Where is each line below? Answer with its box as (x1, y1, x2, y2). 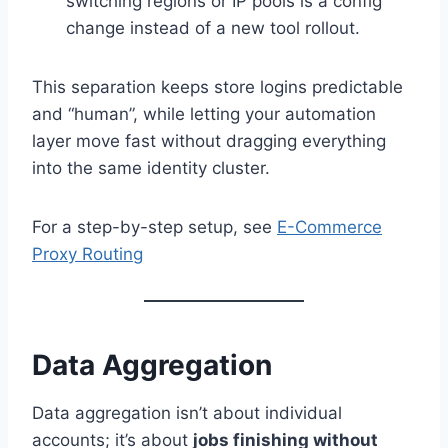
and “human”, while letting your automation (32, 104, 376, 124)
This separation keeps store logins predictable (32, 77, 403, 97)
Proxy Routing (32, 244, 143, 264)
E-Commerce (277, 217, 382, 237)
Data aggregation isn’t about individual (32, 403, 342, 423)
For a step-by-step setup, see (32, 217, 277, 237)
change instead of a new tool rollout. (66, 18, 360, 38)
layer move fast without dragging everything (32, 131, 386, 151)
